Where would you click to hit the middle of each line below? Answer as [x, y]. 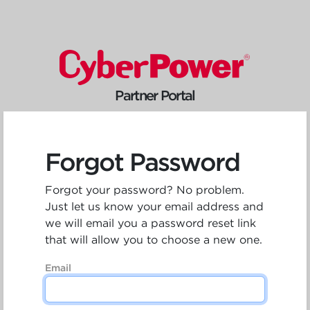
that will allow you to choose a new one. [153, 239]
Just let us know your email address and [154, 206]
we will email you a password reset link [150, 223]
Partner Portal [155, 95]
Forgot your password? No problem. [144, 190]
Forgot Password [142, 162]
